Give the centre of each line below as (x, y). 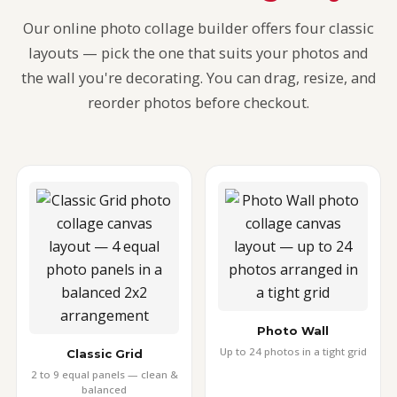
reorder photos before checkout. (198, 102)
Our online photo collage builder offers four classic (198, 28)
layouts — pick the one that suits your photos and (198, 53)
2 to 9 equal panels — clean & (104, 374)
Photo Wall (293, 331)
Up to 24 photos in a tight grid (293, 351)
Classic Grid (104, 354)
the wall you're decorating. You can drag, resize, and (198, 78)
